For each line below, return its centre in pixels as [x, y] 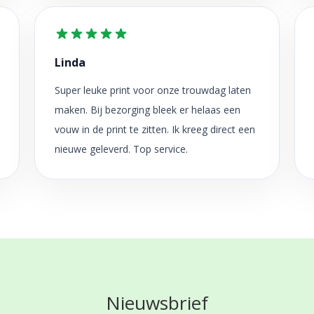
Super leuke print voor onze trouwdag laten [153, 90]
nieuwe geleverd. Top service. [121, 149]
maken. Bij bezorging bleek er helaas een [148, 109]
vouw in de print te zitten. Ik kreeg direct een [155, 129]
